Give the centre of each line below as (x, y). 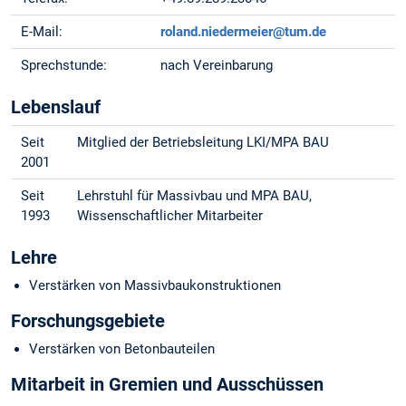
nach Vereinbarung (217, 66)
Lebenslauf (56, 107)
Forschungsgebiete (88, 321)
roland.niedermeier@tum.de (244, 32)
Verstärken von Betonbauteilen (122, 349)
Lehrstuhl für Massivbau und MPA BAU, (195, 196)
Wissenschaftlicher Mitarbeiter (170, 216)
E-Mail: (42, 32)
